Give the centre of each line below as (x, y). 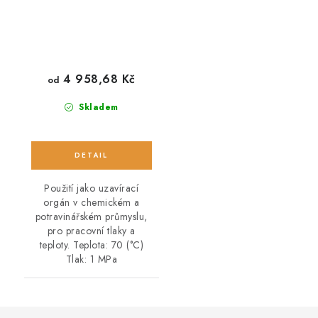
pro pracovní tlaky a (91, 230)
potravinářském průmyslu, (91, 216)
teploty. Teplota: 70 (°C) (91, 245)
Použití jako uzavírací (92, 188)
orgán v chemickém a (92, 202)
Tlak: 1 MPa (91, 259)
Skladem (97, 107)
